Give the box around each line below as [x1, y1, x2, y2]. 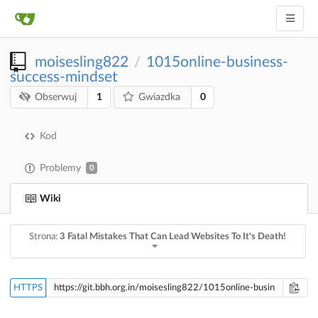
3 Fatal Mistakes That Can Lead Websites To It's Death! [60, 231, 287, 241]
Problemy [40, 163, 81, 173]
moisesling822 [35, 55, 128, 70]
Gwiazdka [138, 92, 181, 103]
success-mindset [10, 70, 118, 84]
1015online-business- [146, 55, 288, 70]
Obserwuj [35, 92, 77, 103]
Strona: [29, 231, 60, 241]
